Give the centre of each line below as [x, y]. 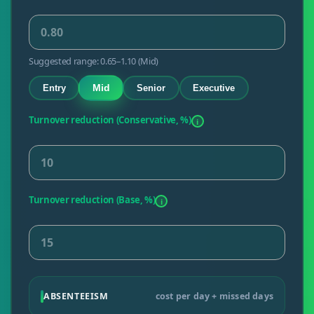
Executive [214, 88]
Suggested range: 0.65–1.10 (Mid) [94, 61]
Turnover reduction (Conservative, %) [110, 120]
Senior [151, 88]
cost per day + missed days [214, 296]
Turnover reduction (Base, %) [92, 200]
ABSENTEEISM [76, 296]
